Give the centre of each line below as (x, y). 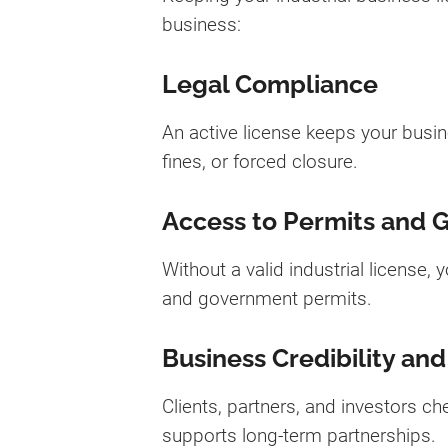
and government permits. (267, 298)
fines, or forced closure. (260, 161)
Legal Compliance (270, 83)
